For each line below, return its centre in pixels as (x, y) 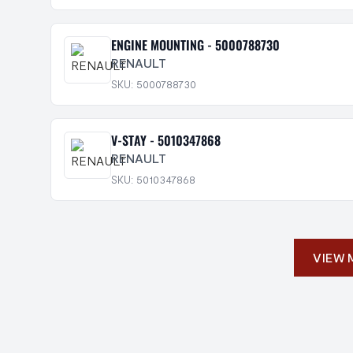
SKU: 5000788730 (154, 84)
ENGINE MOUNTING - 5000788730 (195, 45)
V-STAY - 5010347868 (166, 140)
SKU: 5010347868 (153, 179)
